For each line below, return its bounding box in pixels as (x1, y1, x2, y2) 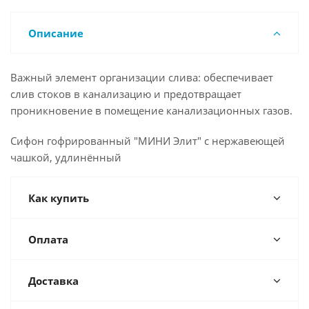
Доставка (28, 274, 79, 288)
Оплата (28, 232, 68, 246)
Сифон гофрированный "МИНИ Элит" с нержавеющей (10, 134, 285, 148)
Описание (28, 26, 83, 40)
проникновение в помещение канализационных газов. (10, 103, 292, 117)
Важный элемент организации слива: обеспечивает (10, 70, 273, 84)
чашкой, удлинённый (10, 150, 121, 164)
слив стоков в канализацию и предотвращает (10, 87, 241, 101)
